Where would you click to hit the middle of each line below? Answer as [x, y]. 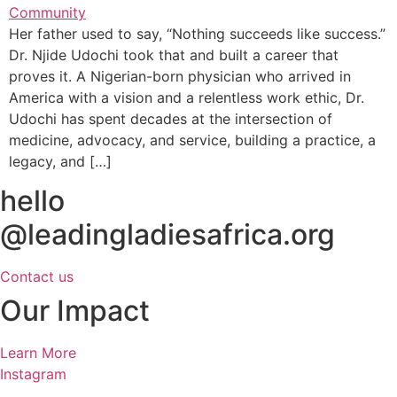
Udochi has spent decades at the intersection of [171, 119]
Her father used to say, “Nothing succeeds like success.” [197, 34]
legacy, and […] [60, 161]
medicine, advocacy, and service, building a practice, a [192, 140]
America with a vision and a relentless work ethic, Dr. [187, 97]
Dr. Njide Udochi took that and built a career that [174, 55]
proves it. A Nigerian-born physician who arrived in [180, 76]
